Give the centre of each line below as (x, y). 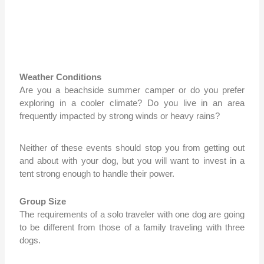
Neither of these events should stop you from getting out (132, 148)
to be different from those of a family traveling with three (132, 227)
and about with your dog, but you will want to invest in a (132, 161)
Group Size (43, 202)
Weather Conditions (61, 77)
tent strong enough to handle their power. (97, 174)
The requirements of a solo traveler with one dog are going (132, 214)
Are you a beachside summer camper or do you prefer (132, 90)
